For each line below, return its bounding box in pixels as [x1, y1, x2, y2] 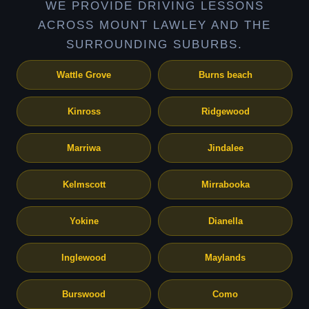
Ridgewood [201, 106, 250, 117]
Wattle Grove [57, 70, 111, 80]
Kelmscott [62, 179, 106, 190]
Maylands [205, 252, 246, 263]
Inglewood [61, 252, 106, 263]
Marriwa [67, 143, 101, 153]
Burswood [62, 289, 106, 299]
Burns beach [198, 70, 252, 80]
